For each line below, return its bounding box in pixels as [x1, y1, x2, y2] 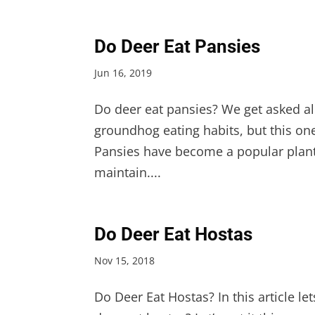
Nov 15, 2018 [94, 253, 155, 267]
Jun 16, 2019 [94, 65, 153, 79]
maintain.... [94, 163, 162, 181]
